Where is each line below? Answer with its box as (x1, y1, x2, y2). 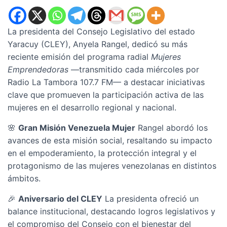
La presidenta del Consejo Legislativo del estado (8, 26, 195, 36)
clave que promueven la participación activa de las (8, 90, 204, 100)
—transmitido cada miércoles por (68, 64, 199, 74)
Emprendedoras (8, 64, 68, 74)
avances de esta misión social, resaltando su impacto (8, 135, 212, 145)
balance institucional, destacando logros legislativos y (8, 206, 215, 216)
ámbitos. (8, 173, 41, 183)
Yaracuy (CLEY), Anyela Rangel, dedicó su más (8, 39, 187, 49)
